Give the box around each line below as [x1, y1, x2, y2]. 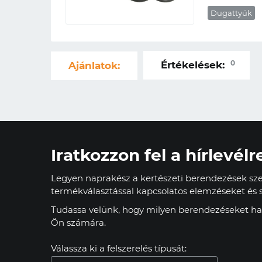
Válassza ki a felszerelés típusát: [51, 243, 187, 254]
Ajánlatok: [68, 60, 120, 71]
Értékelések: [161, 59, 227, 71]
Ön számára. [51, 217, 106, 228]
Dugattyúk [211, 8, 252, 18]
